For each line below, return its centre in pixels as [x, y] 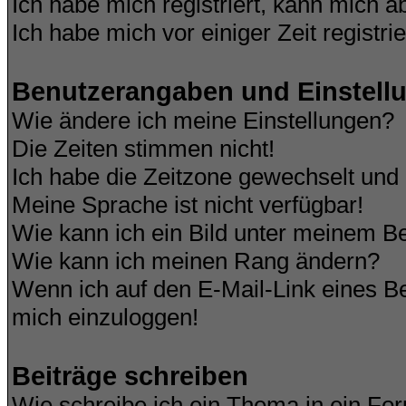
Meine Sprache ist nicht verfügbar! [188, 205]
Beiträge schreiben [130, 376]
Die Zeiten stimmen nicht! [143, 149]
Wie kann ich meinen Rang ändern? [196, 261]
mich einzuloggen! [105, 317]
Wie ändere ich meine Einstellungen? [203, 121]
